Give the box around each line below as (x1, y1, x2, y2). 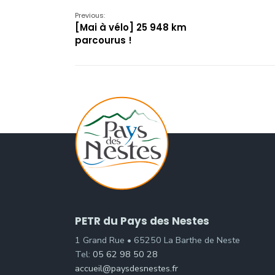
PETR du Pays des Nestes (75, 214, 209, 228)
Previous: (75, 10, 105, 20)
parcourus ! (75, 34, 132, 47)
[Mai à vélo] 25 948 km (75, 21, 187, 34)
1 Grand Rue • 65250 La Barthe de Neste (75, 234, 240, 246)
